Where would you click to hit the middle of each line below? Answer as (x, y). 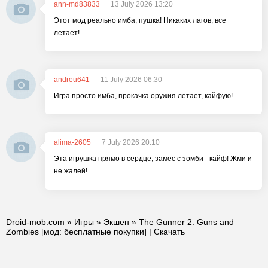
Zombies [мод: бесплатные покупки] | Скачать (95, 232)
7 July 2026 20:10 (131, 142)
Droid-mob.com (35, 222)
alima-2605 (72, 142)
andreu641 (72, 80)
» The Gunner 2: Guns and (182, 222)
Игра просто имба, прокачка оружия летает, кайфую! (143, 96)
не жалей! (71, 171)
